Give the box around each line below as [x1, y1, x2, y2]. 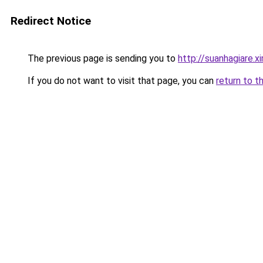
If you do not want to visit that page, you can [25, 75, 216, 86]
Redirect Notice [11, 14, 91, 28]
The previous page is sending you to [25, 53, 178, 64]
